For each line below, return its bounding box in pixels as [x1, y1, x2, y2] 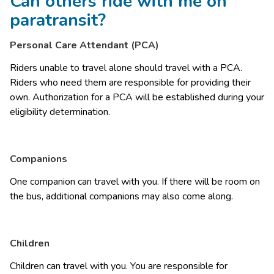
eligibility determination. [10, 105, 113, 119]
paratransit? [10, 8, 106, 32]
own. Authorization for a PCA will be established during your [10, 90, 264, 104]
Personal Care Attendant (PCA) [10, 38, 159, 52]
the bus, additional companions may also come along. [10, 189, 235, 203]
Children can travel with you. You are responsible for [10, 259, 228, 273]
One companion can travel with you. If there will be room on [10, 174, 260, 188]
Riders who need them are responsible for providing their [10, 75, 251, 89]
